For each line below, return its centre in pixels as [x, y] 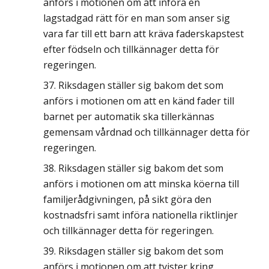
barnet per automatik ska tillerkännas [129, 116]
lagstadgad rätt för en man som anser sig [137, 18]
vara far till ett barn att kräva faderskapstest [144, 34]
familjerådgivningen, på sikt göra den [127, 199]
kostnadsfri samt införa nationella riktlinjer [141, 215]
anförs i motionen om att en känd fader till [139, 101]
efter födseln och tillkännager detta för [131, 49]
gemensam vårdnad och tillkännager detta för [147, 132]
